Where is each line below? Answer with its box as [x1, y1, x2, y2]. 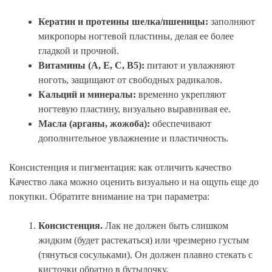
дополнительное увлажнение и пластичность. [38, 133, 228, 144]
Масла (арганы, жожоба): [38, 118, 150, 129]
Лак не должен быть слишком [103, 220, 228, 231]
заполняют [208, 16, 255, 27]
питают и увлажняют [144, 60, 235, 71]
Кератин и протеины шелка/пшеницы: [38, 16, 208, 27]
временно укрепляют [136, 89, 226, 100]
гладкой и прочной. [38, 46, 119, 56]
